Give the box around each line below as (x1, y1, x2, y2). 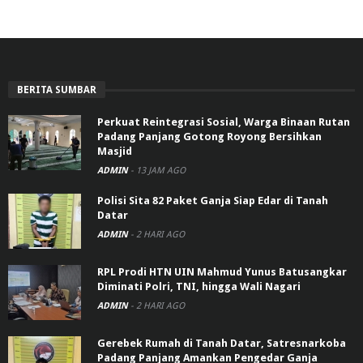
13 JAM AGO (136, 165, 186, 177)
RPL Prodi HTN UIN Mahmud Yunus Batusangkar (97, 266, 347, 279)
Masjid (97, 145, 132, 158)
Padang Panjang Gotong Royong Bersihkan (97, 130, 322, 143)
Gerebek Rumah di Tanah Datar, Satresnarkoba (97, 337, 346, 350)
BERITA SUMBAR (17, 84, 96, 96)
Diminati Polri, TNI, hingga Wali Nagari (97, 280, 301, 293)
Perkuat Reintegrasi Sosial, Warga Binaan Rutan (97, 116, 350, 129)
